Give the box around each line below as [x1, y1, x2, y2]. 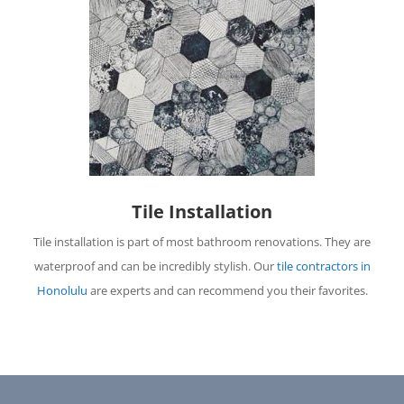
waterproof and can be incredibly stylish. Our [33, 258, 277, 275]
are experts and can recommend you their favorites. [87, 282, 368, 299]
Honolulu [36, 282, 87, 299]
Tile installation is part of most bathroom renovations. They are [33, 234, 371, 251]
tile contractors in [276, 258, 371, 275]
